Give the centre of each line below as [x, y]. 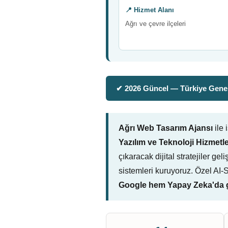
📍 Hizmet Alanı [150, 10]
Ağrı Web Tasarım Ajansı [166, 128]
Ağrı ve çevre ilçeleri [155, 24]
